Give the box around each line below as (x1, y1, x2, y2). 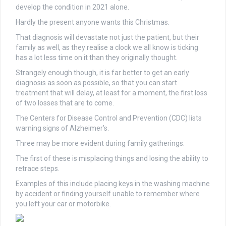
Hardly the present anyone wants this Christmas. (16, 18, 169, 27)
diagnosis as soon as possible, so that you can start (16, 79, 177, 87)
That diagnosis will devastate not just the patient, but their (16, 33, 199, 42)
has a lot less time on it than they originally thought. (16, 53, 178, 62)
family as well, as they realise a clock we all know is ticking (16, 43, 198, 52)
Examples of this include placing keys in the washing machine (16, 180, 210, 188)
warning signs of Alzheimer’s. (16, 124, 109, 133)
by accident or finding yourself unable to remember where (16, 190, 200, 198)
